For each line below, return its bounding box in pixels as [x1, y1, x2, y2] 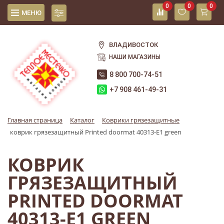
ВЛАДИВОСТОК [109, 41, 158, 48]
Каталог [70, 115, 94, 125]
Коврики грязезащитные [102, 115, 179, 125]
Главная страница [7, 115, 62, 125]
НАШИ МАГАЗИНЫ [109, 53, 161, 60]
